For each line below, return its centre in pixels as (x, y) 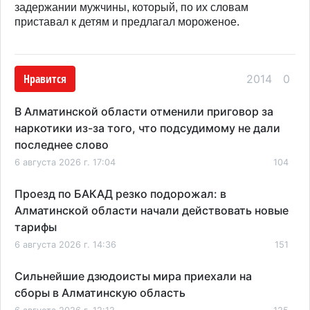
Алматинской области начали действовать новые (152, 210)
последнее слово (62, 144)
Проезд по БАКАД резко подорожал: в (120, 193)
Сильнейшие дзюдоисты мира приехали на (133, 276)
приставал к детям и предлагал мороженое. (130, 21)
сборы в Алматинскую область (100, 292)
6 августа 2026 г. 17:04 (65, 162)
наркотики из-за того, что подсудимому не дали (147, 128)
